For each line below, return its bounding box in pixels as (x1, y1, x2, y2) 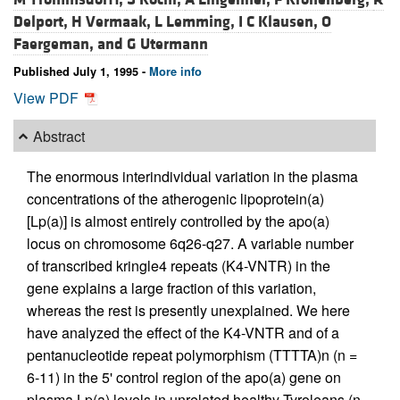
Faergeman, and (13, 34, 127, 55)
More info (149, 63, 202, 80)
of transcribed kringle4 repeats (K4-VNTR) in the (27, 255, 330, 277)
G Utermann (127, 34, 208, 55)
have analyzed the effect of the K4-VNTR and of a (27, 322, 339, 344)
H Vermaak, (71, 12, 154, 33)
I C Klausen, (238, 12, 321, 33)
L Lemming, (154, 12, 238, 33)
